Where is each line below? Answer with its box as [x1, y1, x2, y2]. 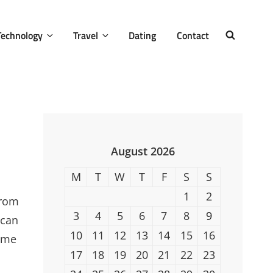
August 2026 [110, 143, 175, 158]
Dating [129, 27, 156, 43]
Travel [73, 27, 98, 43]
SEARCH [236, 38, 272, 52]
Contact [177, 27, 209, 43]
